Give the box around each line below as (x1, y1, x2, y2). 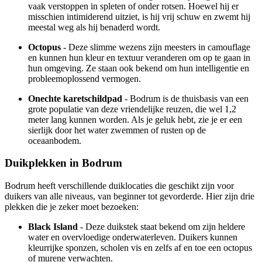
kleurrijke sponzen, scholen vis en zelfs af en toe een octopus (28, 243, 252, 253)
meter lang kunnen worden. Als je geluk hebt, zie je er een (28, 114, 242, 125)
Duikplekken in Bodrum (5, 157, 122, 170)
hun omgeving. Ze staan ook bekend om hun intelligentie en (28, 63, 249, 73)
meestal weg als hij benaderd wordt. (28, 22, 160, 32)
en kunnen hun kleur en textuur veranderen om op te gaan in (28, 52, 250, 63)
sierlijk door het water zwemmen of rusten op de (28, 125, 206, 135)
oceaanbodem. (28, 135, 81, 146)
